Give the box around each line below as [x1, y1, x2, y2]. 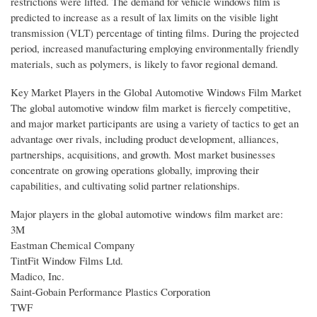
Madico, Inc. [11, 268, 64, 283]
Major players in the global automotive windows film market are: [11, 206, 283, 221]
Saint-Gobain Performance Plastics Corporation [11, 284, 210, 299]
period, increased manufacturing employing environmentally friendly [11, 41, 299, 56]
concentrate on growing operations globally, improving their [11, 163, 259, 177]
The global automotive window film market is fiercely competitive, [11, 100, 291, 115]
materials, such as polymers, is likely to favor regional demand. [11, 57, 278, 71]
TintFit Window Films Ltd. [11, 253, 123, 267]
